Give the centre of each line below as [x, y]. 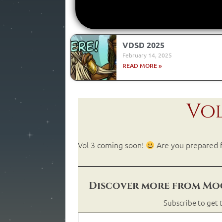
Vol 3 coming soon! [112, 145]
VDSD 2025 [143, 45]
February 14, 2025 [147, 55]
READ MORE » [142, 66]
